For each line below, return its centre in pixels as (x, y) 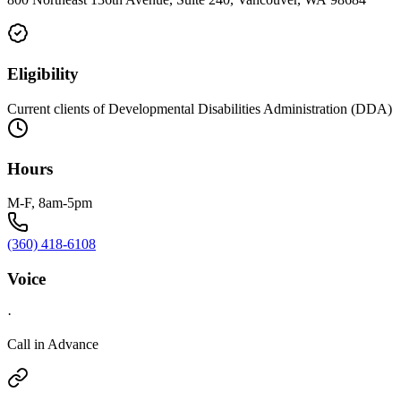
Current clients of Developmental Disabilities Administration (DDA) (200, 108)
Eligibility (43, 74)
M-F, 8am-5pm (50, 203)
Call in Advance (53, 344)
